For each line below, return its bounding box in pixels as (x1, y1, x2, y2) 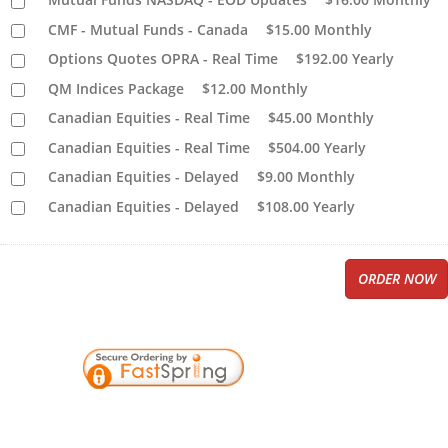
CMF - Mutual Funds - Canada (48, 19, 249, 39)
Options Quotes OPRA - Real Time (48, 49, 279, 69)
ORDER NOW (357, 269, 436, 289)
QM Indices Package (48, 78, 185, 98)
